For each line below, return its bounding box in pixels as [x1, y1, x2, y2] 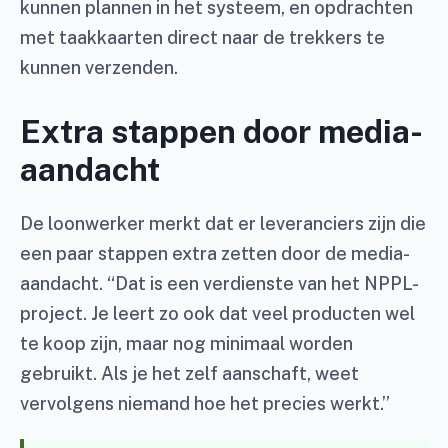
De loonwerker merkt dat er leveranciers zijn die [20, 213, 426, 235]
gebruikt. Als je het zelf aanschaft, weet [20, 363, 359, 385]
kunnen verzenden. [20, 57, 178, 79]
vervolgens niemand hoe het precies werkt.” [20, 393, 390, 415]
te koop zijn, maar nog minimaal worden [20, 333, 353, 355]
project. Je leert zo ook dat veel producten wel [20, 303, 415, 325]
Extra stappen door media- [20, 113, 423, 151]
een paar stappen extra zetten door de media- [20, 243, 410, 265]
